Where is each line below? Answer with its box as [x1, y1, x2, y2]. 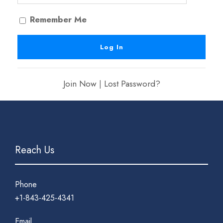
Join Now [63, 77, 97, 90]
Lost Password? [104, 77, 160, 90]
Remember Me [27, 13, 87, 25]
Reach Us [15, 142, 54, 157]
